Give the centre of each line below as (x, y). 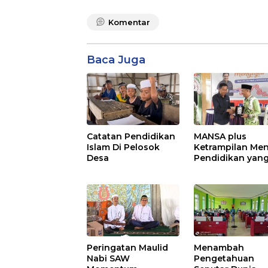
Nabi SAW (108, 258)
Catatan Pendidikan (131, 136)
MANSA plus (220, 136)
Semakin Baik (224, 168)
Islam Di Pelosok (123, 147)
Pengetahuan (224, 258)
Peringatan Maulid (127, 247)
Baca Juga (116, 60)
